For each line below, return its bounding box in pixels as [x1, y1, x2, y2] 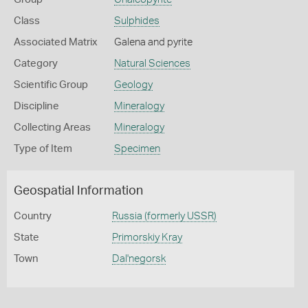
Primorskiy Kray [111, 232, 182, 243]
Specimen [113, 144, 160, 154]
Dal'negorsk [111, 254, 166, 264]
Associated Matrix [14, 37, 98, 47]
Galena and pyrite [113, 37, 192, 47]
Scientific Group [14, 80, 88, 90]
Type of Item [14, 144, 72, 154]
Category [14, 58, 58, 69]
